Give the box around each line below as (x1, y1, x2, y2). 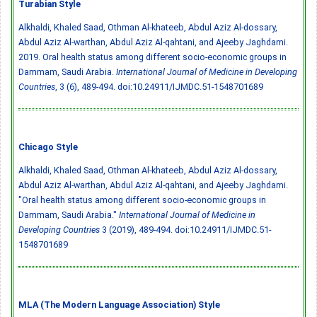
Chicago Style (18, 141, 78, 152)
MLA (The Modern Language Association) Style (18, 299, 220, 310)
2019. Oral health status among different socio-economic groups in (18, 51, 287, 62)
